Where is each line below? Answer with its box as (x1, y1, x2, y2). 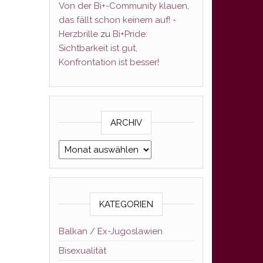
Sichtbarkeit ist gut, (58, 43, 137, 53)
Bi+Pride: (112, 29, 147, 39)
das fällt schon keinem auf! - (58, 15, 176, 25)
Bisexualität (58, 245, 106, 256)
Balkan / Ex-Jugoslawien (58, 226, 163, 237)
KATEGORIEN (99, 199, 153, 210)
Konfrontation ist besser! (58, 57, 159, 68)
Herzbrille (58, 29, 98, 39)
